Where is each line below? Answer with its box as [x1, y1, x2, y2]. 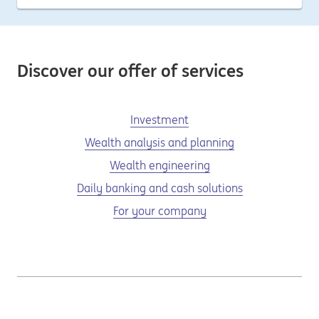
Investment [130, 113, 189, 127]
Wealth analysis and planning [85, 135, 234, 150]
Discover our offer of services [17, 60, 244, 82]
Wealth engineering [109, 158, 210, 172]
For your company [113, 204, 206, 218]
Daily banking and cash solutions [76, 181, 243, 195]
